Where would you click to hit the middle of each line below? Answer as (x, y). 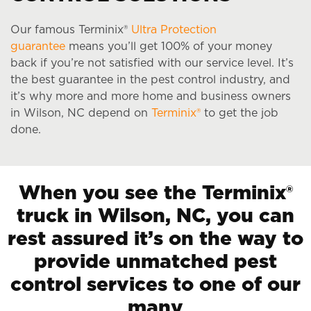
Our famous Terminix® (71, 30)
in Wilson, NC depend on (81, 113)
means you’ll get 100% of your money (169, 46)
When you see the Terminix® (155, 193)
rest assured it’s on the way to (155, 239)
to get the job (239, 113)
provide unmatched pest (155, 262)
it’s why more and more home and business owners (151, 96)
